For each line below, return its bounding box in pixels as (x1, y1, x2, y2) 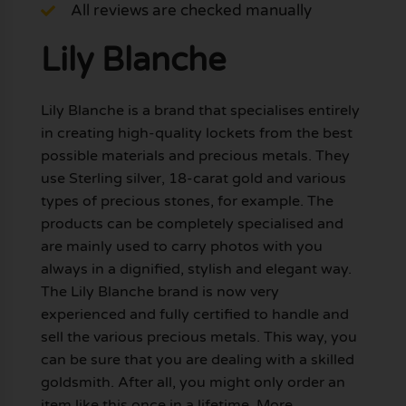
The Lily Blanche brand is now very (40, 283, 279, 302)
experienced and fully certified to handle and (40, 305, 349, 324)
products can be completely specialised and (40, 215, 343, 234)
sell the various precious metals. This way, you (40, 328, 357, 347)
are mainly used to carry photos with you (40, 237, 323, 256)
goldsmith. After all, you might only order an (40, 373, 345, 392)
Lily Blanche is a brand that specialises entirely (40, 101, 360, 121)
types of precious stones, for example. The (40, 192, 333, 211)
